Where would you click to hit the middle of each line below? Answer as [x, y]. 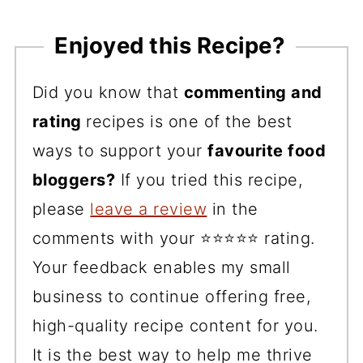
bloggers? [74, 179]
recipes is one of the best [189, 121]
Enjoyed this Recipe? [170, 45]
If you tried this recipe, [209, 179]
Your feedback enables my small [161, 267]
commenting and [253, 92]
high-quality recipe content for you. [175, 325]
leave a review [149, 209]
